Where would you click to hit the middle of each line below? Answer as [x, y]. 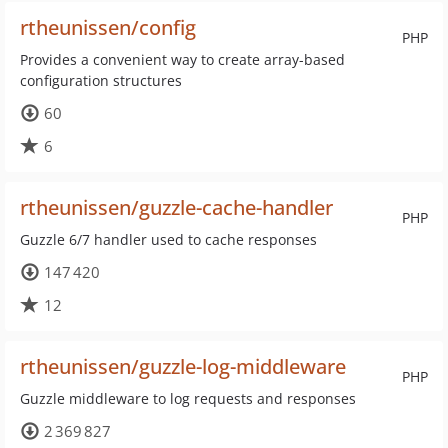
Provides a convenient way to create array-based [182, 59]
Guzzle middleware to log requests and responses [188, 398]
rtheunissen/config [108, 27]
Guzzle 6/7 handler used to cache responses [168, 239]
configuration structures [101, 80]
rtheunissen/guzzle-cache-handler [176, 207]
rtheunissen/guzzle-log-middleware [183, 366]
